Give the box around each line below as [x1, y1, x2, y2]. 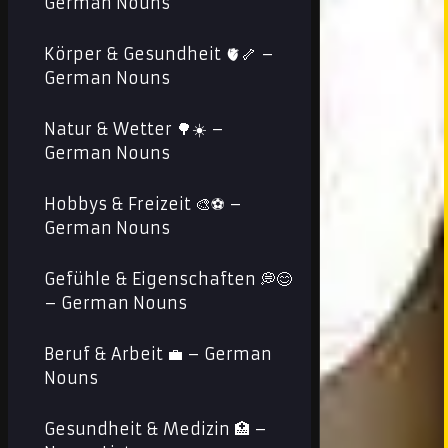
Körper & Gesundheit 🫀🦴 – [44, 44, 274, 64]
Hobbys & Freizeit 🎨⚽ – [44, 194, 242, 214]
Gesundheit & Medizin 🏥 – [44, 419, 267, 439]
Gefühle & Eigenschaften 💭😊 [44, 269, 292, 289]
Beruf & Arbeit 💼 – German [44, 344, 272, 364]
